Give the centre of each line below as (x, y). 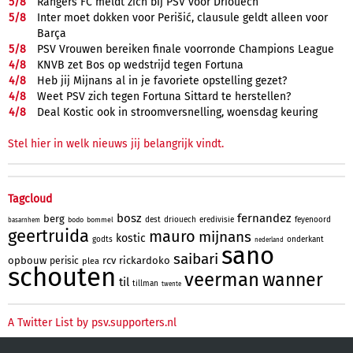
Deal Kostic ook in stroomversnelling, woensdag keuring (177, 112)
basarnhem (24, 220)
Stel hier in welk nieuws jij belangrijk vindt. (116, 143)
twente (171, 284)
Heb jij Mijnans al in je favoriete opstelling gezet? (162, 80)
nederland (269, 240)
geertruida (48, 236)
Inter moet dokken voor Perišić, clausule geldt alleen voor (182, 17)
